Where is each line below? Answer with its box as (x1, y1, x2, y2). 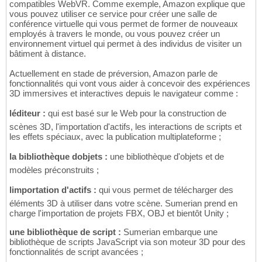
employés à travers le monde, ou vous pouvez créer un (9, 29, 220, 39)
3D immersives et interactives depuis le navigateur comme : (9, 88, 238, 99)
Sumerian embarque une (121, 227, 218, 237)
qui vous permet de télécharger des (99, 185, 233, 195)
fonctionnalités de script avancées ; (9, 247, 143, 257)
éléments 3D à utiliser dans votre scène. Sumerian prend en (9, 198, 237, 209)
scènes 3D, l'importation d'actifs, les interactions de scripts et (9, 122, 242, 132)
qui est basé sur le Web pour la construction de (46, 108, 226, 119)
